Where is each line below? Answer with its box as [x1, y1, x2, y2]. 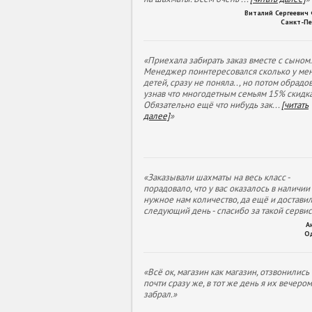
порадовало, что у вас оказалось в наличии [143, 182, 310, 194]
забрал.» [143, 288, 177, 300]
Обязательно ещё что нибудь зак [143, 98, 272, 111]
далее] [143, 109, 170, 122]
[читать [281, 98, 309, 111]
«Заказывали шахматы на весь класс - [143, 171, 290, 183]
